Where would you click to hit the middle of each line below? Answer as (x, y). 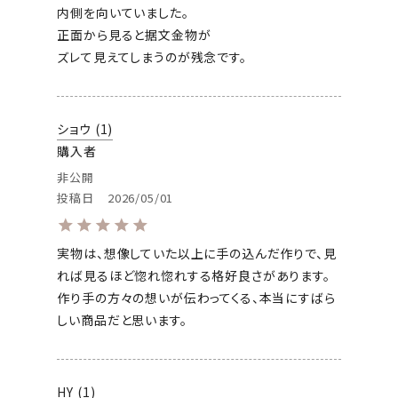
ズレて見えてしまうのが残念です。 (152, 57)
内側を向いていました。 (123, 13)
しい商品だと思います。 (122, 320)
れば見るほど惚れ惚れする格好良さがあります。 (194, 276)
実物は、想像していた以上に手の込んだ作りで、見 (197, 254)
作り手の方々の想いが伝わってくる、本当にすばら (196, 298)
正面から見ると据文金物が (134, 35)
